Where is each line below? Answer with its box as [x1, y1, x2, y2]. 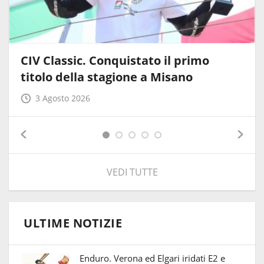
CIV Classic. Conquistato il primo [21, 52, 209, 68]
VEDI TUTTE [106, 166, 158, 179]
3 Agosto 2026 [35, 93, 90, 104]
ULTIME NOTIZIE [24, 215, 122, 231]
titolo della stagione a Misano [21, 69, 193, 85]
